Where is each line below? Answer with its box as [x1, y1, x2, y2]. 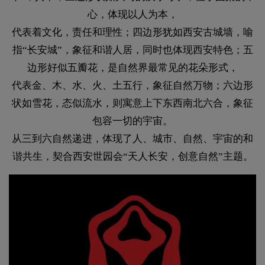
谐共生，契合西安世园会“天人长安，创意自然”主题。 [12, 151, 253, 163]
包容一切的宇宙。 [92, 115, 173, 127]
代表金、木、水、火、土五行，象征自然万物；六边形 [12, 80, 253, 92]
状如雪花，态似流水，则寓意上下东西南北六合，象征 [12, 98, 253, 109]
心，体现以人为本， [87, 9, 178, 21]
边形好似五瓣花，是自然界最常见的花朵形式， [27, 62, 238, 74]
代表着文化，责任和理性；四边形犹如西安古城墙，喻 [12, 27, 253, 38]
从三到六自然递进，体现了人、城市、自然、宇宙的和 [12, 133, 253, 145]
